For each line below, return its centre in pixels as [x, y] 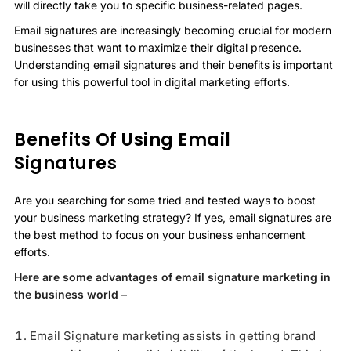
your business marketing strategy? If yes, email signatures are [173, 218]
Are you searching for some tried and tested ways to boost [165, 201]
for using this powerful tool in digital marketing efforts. [152, 82]
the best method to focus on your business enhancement [160, 235]
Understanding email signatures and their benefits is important [174, 65]
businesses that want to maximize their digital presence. [158, 48]
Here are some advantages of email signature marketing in [172, 277]
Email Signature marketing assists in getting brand [173, 336]
